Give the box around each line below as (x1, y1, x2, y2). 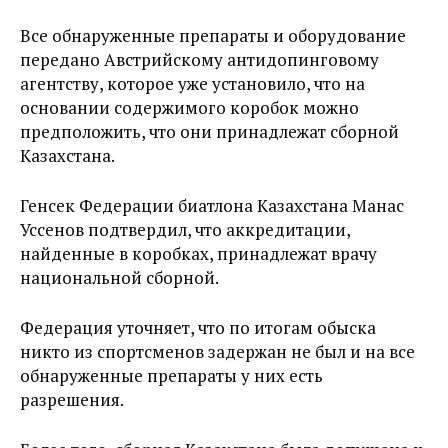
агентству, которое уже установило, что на (20, 72, 365, 95)
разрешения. (20, 388, 124, 411)
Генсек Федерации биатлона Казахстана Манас (20, 194, 404, 217)
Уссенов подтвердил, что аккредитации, (20, 218, 350, 241)
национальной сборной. (20, 266, 219, 289)
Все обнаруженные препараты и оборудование (20, 24, 406, 47)
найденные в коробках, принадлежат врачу (20, 242, 377, 265)
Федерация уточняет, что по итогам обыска (20, 316, 376, 339)
